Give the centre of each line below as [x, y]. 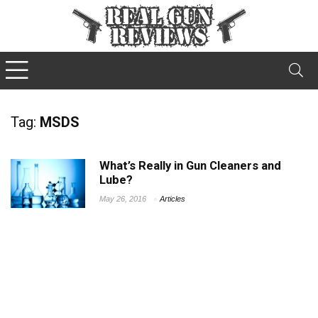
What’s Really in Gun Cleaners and [191, 165]
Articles [173, 198]
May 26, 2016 [123, 198]
